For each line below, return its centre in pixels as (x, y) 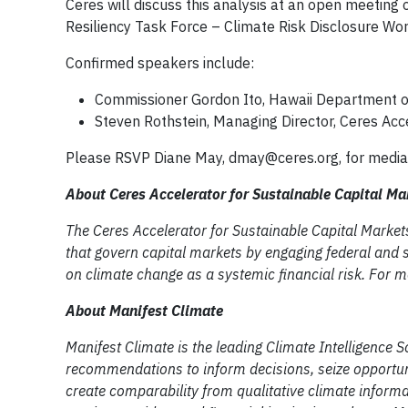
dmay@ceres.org (284, 158)
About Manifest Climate (144, 311)
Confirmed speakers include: (160, 63)
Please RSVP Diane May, (147, 158)
